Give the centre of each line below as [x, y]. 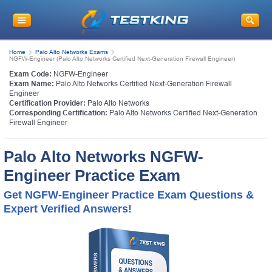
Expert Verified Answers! [68, 209]
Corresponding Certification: [58, 113]
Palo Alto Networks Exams [72, 52]
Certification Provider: [47, 103]
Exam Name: [32, 83]
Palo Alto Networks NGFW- [104, 156]
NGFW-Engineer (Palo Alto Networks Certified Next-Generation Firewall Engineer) [122, 58]
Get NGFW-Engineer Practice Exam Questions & [129, 195]
